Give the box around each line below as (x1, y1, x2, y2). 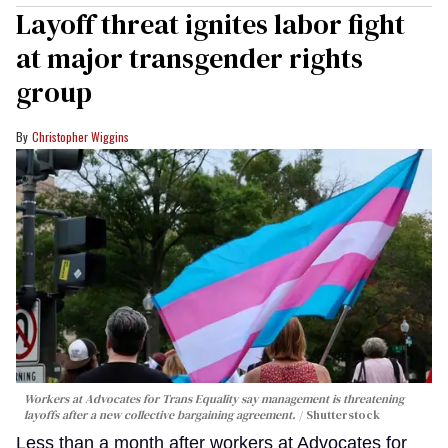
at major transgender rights (16, 39, 363, 78)
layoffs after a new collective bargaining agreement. (24, 406, 296, 423)
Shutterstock (306, 406, 380, 423)
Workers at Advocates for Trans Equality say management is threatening (24, 390, 404, 407)
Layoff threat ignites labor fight (16, 5, 405, 44)
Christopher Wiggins (32, 128, 129, 146)
